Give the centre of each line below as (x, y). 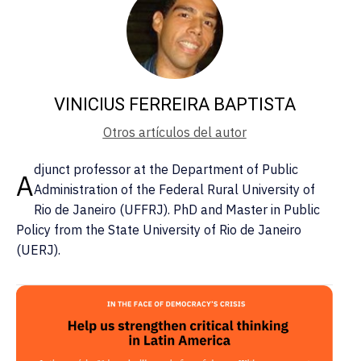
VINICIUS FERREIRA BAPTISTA (174, 105)
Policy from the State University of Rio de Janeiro (159, 230)
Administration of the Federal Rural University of (174, 190)
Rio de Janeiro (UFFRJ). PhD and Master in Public (177, 210)
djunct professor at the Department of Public (166, 170)
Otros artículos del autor (174, 133)
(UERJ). (38, 250)
